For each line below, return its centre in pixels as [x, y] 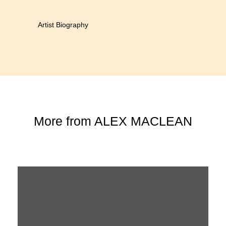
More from [64, 121]
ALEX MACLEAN [143, 121]
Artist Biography [63, 25]
